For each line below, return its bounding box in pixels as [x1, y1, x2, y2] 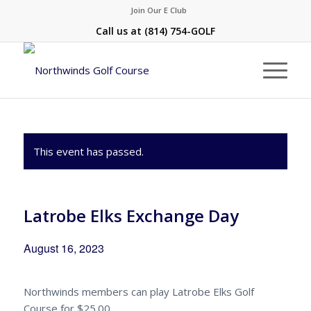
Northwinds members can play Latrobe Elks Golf [23, 285, 254, 299]
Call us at [95, 24, 144, 37]
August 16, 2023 [23, 240, 104, 256]
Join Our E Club [131, 5, 187, 15]
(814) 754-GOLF [144, 24, 215, 37]
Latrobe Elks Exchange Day [23, 204, 239, 227]
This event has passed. [33, 144, 144, 158]
